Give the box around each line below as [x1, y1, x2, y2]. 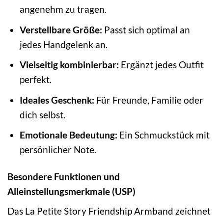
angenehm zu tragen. [19, 3, 107, 15]
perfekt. [19, 74, 52, 85]
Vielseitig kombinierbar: [19, 59, 119, 71]
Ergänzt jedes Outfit [118, 59, 204, 71]
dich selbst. [19, 109, 65, 120]
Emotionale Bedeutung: [19, 129, 117, 141]
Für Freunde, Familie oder [94, 94, 203, 106]
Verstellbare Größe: [19, 24, 102, 35]
